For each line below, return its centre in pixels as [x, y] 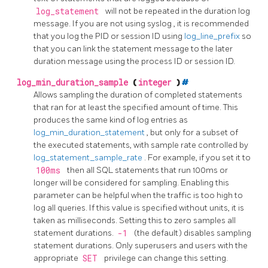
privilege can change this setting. [166, 258]
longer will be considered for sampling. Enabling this [131, 182]
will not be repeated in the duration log [178, 11]
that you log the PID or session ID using [109, 36]
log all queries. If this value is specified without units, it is [139, 208]
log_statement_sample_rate [89, 157]
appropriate [57, 258]
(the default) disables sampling [193, 233]
